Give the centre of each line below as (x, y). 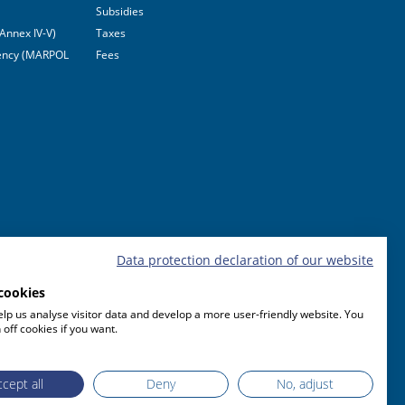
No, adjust (306, 384)
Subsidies (120, 11)
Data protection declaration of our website (245, 260)
